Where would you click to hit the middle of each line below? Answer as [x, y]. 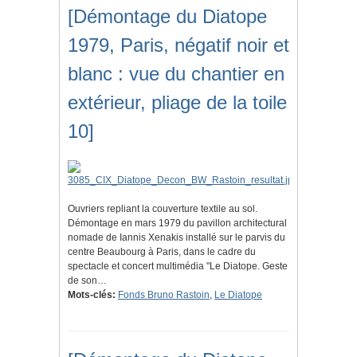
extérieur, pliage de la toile [177, 103]
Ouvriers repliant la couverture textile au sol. [163, 209]
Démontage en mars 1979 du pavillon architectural [177, 224]
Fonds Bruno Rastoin [164, 295]
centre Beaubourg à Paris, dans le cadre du [162, 252]
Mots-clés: [92, 295]
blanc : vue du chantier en [176, 74]
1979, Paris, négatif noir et [178, 45]
